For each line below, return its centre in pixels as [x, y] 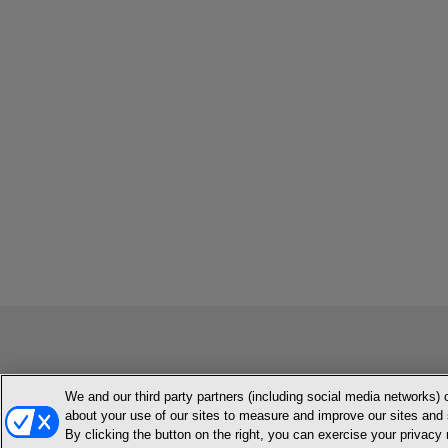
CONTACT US [255, 408]
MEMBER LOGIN [158, 408]
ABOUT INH [338, 408]
